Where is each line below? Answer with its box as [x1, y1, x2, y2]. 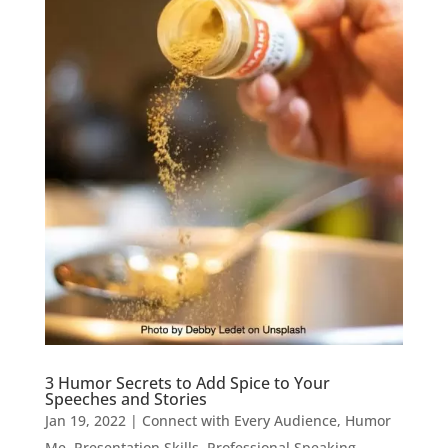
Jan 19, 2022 [44, 411, 126, 431]
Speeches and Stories [44, 388, 207, 411]
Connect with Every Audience [141, 411, 337, 431]
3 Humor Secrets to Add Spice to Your [44, 372, 330, 395]
